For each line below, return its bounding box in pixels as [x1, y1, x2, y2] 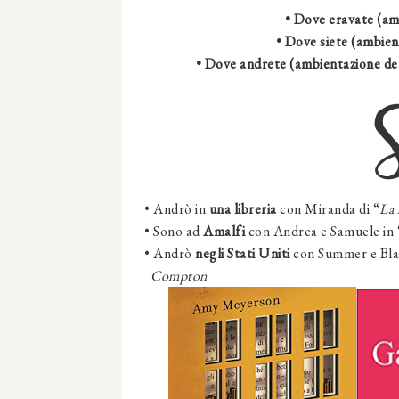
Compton [144, 266, 208, 286]
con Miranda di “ [280, 199, 379, 219]
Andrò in [153, 199, 206, 219]
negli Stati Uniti [195, 244, 293, 264]
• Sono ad [144, 222, 200, 241]
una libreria [206, 199, 280, 219]
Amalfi [199, 222, 245, 241]
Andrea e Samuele [273, 222, 380, 241]
